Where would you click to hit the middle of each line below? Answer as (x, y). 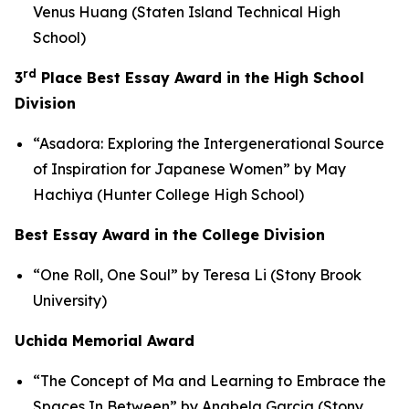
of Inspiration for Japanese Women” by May (189, 169)
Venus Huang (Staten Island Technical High (187, 12)
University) (70, 300)
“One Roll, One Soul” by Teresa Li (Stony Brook (197, 275)
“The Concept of (92, 381)
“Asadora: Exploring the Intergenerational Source (209, 143)
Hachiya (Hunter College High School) (168, 194)
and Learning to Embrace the (280, 381)
